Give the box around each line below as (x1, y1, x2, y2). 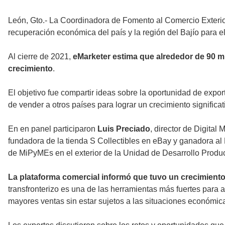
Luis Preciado (97, 125, 150, 134)
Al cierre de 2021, (8, 52, 73, 61)
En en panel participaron (8, 125, 97, 134)
